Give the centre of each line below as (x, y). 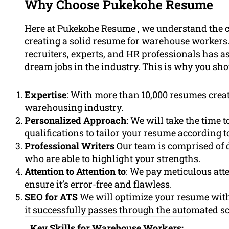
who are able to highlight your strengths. (112, 158)
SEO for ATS (51, 197)
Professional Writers (70, 145)
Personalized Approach (75, 120)
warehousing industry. (74, 107)
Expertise (45, 94)
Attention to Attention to (75, 171)
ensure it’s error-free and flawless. (98, 184)
